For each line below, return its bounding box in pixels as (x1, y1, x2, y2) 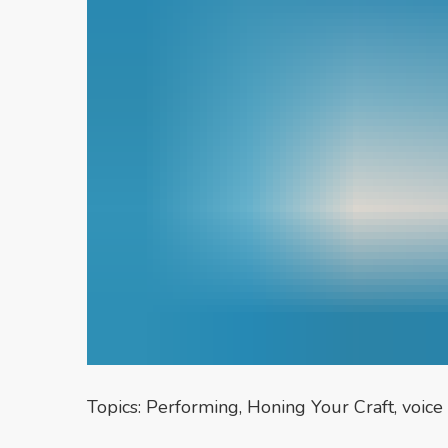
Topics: (87, 395, 146, 420)
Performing (146, 395, 239, 420)
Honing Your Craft (247, 395, 394, 420)
